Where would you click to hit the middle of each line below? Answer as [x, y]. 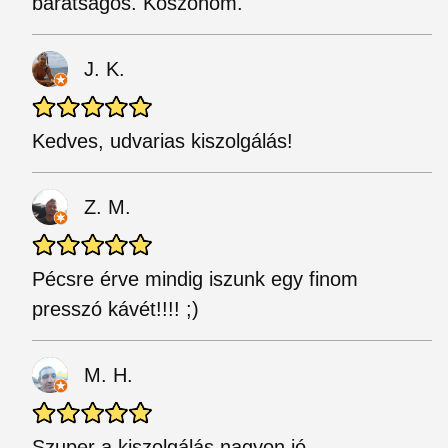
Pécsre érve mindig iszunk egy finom [195, 279]
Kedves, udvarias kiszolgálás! [162, 141]
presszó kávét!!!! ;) [115, 309]
